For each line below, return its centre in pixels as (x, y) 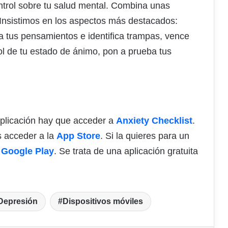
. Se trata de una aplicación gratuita (126, 151)
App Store (78, 136)
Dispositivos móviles (103, 201)
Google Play (27, 151)
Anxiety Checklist (154, 120)
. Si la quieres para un (145, 136)
